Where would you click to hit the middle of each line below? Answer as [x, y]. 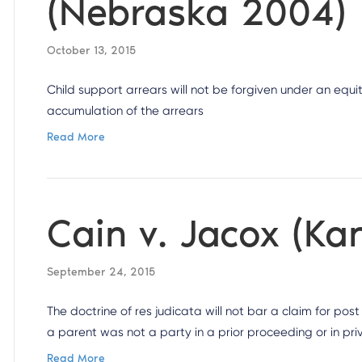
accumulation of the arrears [126, 111]
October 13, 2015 [92, 51]
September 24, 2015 [101, 272]
